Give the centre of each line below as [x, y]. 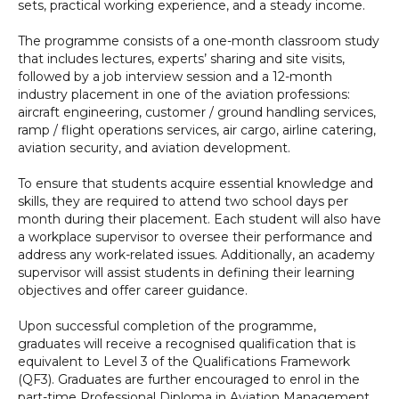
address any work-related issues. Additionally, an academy [196, 255]
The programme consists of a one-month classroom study [199, 41]
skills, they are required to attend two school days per [183, 201]
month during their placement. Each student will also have [199, 219]
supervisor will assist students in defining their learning [186, 273]
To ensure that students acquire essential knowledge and [195, 183]
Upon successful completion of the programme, [167, 326]
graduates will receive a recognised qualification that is [187, 344]
